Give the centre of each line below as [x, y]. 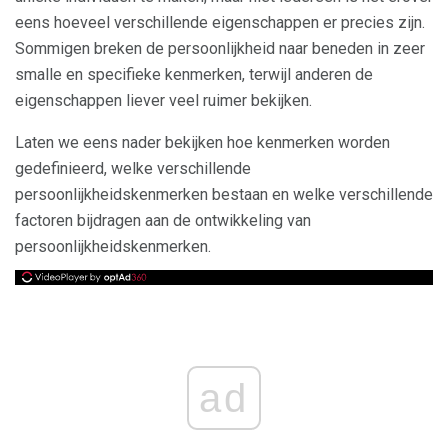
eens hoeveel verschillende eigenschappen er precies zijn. [220, 22]
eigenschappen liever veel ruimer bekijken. [163, 100]
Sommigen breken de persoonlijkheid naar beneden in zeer [220, 48]
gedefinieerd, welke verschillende [133, 168]
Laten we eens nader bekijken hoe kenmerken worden [202, 142]
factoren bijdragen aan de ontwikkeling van [163, 220]
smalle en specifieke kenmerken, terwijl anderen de [194, 74]
